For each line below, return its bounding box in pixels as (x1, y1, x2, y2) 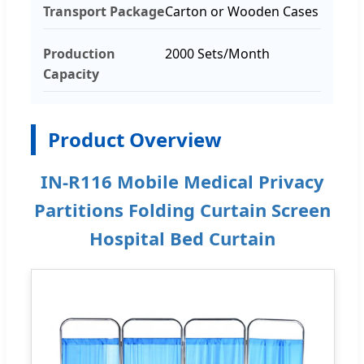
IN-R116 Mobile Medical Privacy (40, 168, 324, 193)
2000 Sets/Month (165, 44, 270, 63)
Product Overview (48, 125, 222, 153)
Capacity (43, 64, 99, 83)
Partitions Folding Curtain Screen (33, 197, 331, 222)
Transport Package (43, 2, 164, 20)
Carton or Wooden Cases (165, 2, 318, 20)
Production (43, 44, 115, 63)
